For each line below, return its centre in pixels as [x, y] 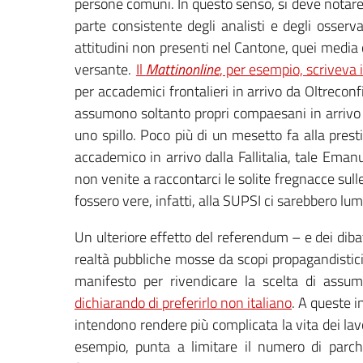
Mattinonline [182, 69]
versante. [105, 69]
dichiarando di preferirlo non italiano [183, 302]
